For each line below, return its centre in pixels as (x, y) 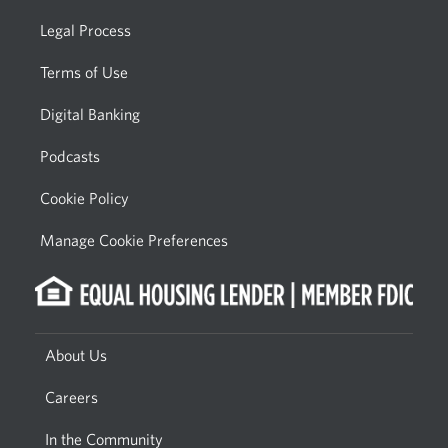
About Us (76, 354)
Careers (71, 396)
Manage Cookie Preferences (134, 240)
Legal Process (85, 30)
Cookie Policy (84, 198)
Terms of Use (84, 72)
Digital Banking (90, 114)
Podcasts (70, 156)
